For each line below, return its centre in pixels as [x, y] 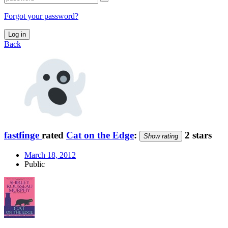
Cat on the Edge [100, 135]
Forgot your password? [41, 16]
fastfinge [22, 135]
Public [35, 164]
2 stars [197, 135]
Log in [17, 34]
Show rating [161, 136]
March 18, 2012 [50, 155]
